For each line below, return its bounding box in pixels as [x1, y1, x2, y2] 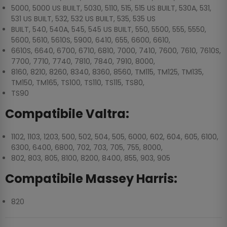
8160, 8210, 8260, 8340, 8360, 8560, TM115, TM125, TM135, [11, 67, 204, 78]
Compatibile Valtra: [5, 105, 129, 123]
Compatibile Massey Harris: [5, 170, 177, 187]
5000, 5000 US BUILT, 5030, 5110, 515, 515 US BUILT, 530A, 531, [11, 3, 211, 14]
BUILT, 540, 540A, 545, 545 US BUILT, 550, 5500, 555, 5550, [11, 24, 206, 35]
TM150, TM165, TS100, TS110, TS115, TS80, [11, 78, 144, 88]
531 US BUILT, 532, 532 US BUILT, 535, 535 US [11, 14, 156, 24]
